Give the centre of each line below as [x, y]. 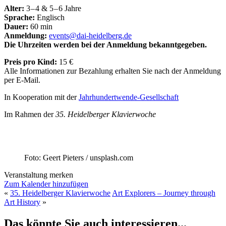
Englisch [50, 17]
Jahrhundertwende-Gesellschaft [129, 97]
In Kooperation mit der [41, 97]
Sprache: [19, 17]
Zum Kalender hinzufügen [46, 184]
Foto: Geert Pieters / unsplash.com [79, 157]
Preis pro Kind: [31, 62]
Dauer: [16, 26]
